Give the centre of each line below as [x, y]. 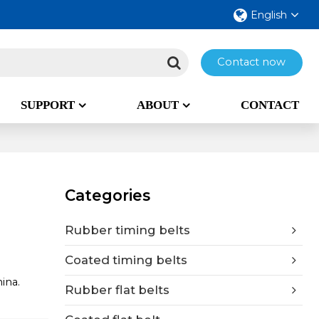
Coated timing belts [126, 260]
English [268, 15]
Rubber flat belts [117, 290]
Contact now [252, 62]
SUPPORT [47, 105]
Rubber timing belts [128, 230]
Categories [108, 195]
